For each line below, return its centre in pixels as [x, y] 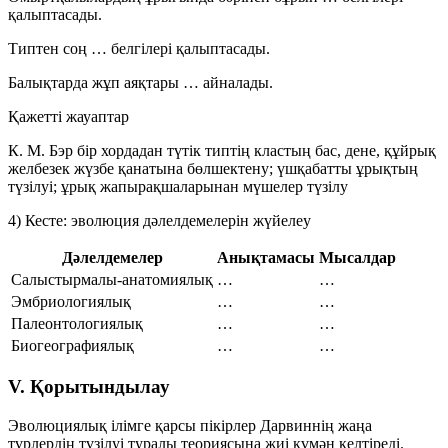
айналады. [236, 82]
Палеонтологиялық [77, 323]
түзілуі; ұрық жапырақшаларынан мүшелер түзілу [178, 186]
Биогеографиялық [72, 345]
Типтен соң [49, 48]
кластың [282, 150]
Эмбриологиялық [71, 301]
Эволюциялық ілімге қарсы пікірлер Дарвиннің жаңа [190, 425]
